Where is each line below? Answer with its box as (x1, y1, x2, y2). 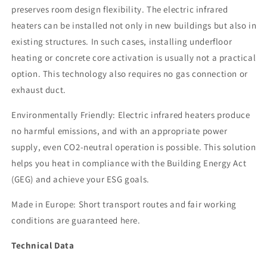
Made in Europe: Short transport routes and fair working (11, 198, 237, 210)
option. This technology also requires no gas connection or (11, 68, 248, 79)
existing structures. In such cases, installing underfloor (11, 36, 232, 47)
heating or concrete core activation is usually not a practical (11, 52, 256, 63)
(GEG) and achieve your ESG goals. (11, 173, 150, 185)
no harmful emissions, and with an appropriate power (11, 125, 228, 136)
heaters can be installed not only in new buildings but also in (11, 20, 257, 31)
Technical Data (11, 240, 74, 251)
